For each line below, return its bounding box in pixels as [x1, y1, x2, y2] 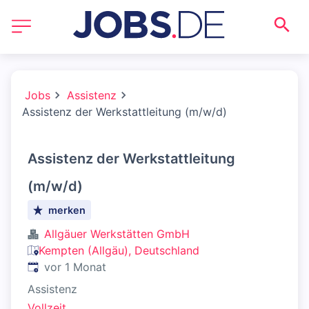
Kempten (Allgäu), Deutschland [39, 243, 199, 257]
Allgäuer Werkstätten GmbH [44, 227, 190, 241]
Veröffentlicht [27, 259, 98, 273]
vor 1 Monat [44, 260, 106, 274]
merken [48, 204, 86, 216]
